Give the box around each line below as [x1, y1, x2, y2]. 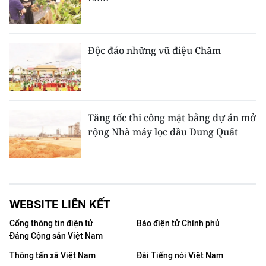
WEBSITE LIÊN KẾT [9, 197, 110, 212]
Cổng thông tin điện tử [9, 218, 93, 229]
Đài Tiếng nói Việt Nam [137, 251, 223, 261]
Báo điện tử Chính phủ [137, 218, 220, 229]
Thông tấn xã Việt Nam [9, 251, 96, 261]
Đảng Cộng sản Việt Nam [9, 231, 103, 242]
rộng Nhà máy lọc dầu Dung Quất [88, 125, 238, 139]
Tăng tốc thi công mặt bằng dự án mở [88, 111, 256, 125]
